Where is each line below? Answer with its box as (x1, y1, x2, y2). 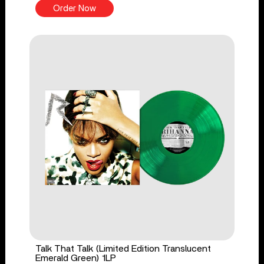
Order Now (52, 4, 96, 14)
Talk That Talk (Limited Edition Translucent (35, 243, 211, 253)
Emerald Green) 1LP (35, 253, 116, 263)
